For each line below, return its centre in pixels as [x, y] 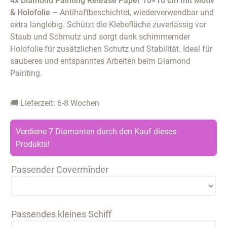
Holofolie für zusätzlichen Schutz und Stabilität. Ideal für [111, 49]
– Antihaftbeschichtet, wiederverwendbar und [132, 13]
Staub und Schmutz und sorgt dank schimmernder [100, 37]
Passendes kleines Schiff [61, 214]
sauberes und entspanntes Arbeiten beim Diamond [100, 61]
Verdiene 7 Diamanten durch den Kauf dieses [96, 131]
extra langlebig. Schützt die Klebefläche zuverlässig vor [108, 25]
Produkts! [33, 144]
